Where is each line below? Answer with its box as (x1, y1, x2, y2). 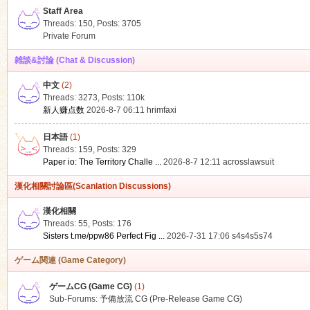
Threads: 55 (42, 219, 88, 228)
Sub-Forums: (48, 294, 100, 304)
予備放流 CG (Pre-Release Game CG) (99, 294, 242, 304)
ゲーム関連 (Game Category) (14, 255, 126, 265)
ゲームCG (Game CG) (48, 282, 132, 291)
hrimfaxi (146, 105, 176, 115)
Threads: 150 (42, 19, 93, 28)
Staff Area (42, 6, 83, 16)
